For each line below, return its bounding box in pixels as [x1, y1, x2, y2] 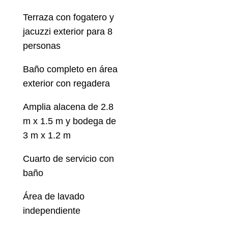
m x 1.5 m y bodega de [22, 116, 116, 127]
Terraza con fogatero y [22, 12, 114, 23]
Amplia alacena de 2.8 [22, 102, 113, 112]
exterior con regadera [22, 78, 110, 89]
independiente [22, 206, 80, 216]
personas [22, 41, 61, 51]
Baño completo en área [22, 64, 118, 75]
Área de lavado [22, 191, 84, 202]
